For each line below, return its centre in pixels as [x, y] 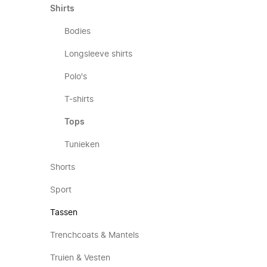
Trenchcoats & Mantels [94, 235]
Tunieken [82, 145]
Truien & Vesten [80, 258]
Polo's [76, 77]
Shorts [63, 167]
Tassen [64, 213]
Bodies [77, 32]
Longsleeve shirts [98, 54]
